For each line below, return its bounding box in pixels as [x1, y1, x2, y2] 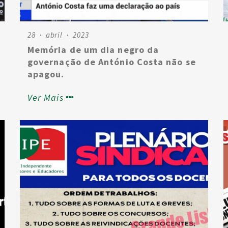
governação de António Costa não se [27, 56, 196, 68]
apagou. [27, 68, 65, 80]
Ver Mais [27, 92, 64, 103]
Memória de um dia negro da [27, 44, 159, 55]
